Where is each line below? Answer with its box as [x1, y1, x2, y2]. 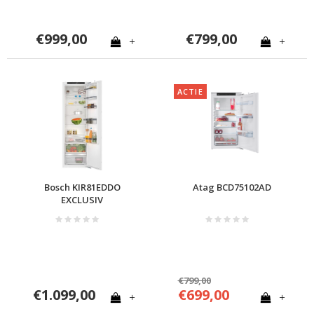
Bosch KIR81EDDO [43, 180, 121, 193]
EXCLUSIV [61, 193, 103, 206]
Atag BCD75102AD [193, 180, 271, 193]
